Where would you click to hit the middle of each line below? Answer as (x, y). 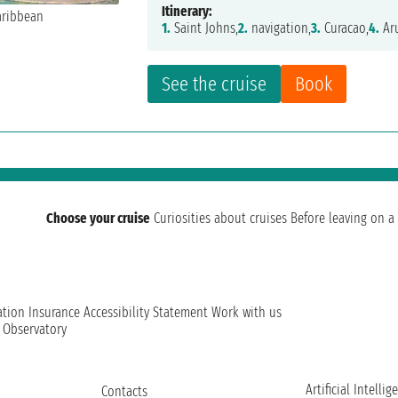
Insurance (54, 312)
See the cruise (215, 84)
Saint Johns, (205, 28)
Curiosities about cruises (220, 218)
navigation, (280, 28)
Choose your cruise (98, 218)
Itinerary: (187, 11)
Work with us (247, 312)
